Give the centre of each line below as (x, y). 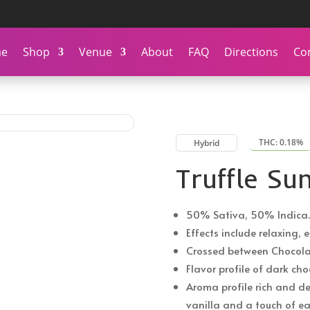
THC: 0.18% (281, 143)
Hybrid (206, 143)
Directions (251, 52)
